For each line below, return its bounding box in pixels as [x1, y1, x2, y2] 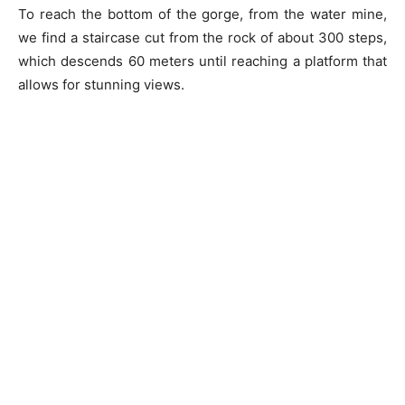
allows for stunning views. [18, 75, 184, 93]
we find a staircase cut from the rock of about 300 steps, [18, 28, 387, 46]
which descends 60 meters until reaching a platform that [18, 52, 387, 70]
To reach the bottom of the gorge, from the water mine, [18, 5, 387, 23]
